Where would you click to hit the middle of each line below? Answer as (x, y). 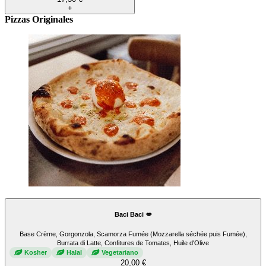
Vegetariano (120, 253)
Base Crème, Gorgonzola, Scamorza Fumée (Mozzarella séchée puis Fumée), (133, 234)
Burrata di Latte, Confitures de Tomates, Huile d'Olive (133, 243)
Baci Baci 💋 (133, 215)
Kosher (36, 253)
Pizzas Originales (39, 20)
